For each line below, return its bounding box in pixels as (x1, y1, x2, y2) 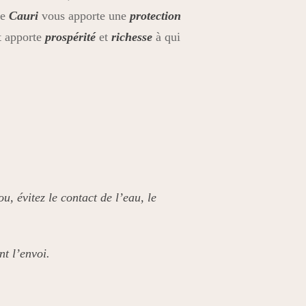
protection (129, 9, 181, 23)
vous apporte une (38, 9, 130, 23)
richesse (111, 30, 152, 44)
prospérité (44, 30, 96, 44)
